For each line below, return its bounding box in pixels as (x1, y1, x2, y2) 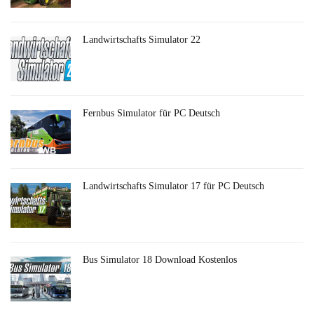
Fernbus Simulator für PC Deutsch (83, 107, 220, 118)
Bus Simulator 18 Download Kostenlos (83, 254, 237, 266)
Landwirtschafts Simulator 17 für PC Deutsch (83, 181, 264, 192)
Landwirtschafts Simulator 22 (83, 34, 200, 46)
